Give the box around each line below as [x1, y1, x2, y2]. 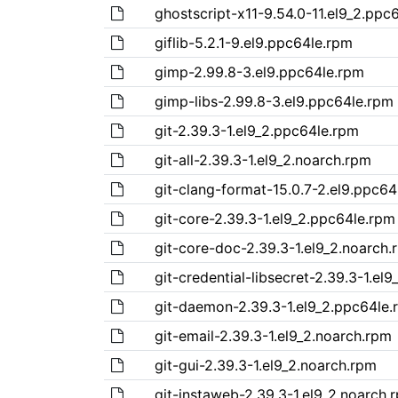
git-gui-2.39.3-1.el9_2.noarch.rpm [154, 355, 377, 374]
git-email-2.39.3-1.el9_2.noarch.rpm [154, 326, 392, 345]
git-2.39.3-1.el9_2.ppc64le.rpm [154, 121, 359, 139]
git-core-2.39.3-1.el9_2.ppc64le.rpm [154, 209, 395, 227]
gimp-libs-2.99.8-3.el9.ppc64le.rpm [154, 92, 394, 110]
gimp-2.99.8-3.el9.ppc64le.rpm [154, 62, 364, 81]
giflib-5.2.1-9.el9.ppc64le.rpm [154, 33, 353, 52]
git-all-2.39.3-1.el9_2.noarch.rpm [154, 150, 371, 169]
